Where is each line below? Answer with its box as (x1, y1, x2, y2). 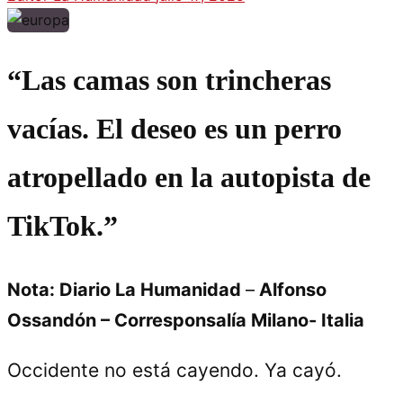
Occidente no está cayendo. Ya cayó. (7, 358, 342, 381)
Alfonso (255, 278, 327, 300)
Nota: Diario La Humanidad (7, 278, 246, 300)
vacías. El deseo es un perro (7, 112, 342, 146)
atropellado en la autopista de (7, 161, 371, 194)
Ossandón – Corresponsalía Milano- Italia (7, 309, 364, 331)
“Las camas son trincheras (7, 64, 331, 97)
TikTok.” (7, 210, 118, 243)
